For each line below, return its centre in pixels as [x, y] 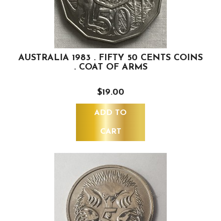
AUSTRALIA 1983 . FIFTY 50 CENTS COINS [110, 58]
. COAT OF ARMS [110, 68]
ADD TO [110, 113]
